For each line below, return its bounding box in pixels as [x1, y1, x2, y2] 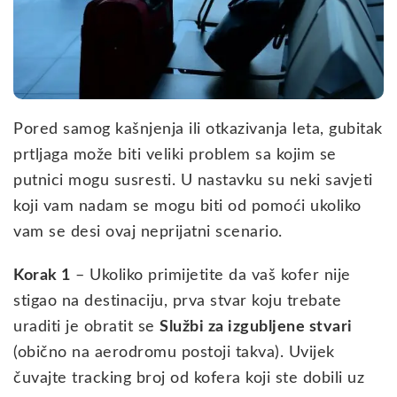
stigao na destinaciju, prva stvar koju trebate [13, 292, 341, 309]
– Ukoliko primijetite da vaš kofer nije [70, 267, 351, 284]
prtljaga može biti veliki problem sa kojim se [13, 146, 337, 163]
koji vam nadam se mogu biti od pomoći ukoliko [13, 198, 362, 214]
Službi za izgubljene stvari [160, 318, 353, 335]
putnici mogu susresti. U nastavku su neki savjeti [13, 172, 373, 189]
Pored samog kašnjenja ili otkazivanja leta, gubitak [13, 121, 383, 137]
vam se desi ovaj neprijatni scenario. [13, 223, 283, 240]
